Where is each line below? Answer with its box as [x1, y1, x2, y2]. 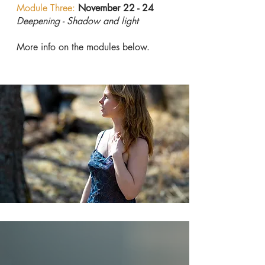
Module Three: [17, 2, 75, 14]
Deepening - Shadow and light [17, 15, 138, 27]
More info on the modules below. [17, 41, 150, 53]
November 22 [78, 2, 135, 14]
